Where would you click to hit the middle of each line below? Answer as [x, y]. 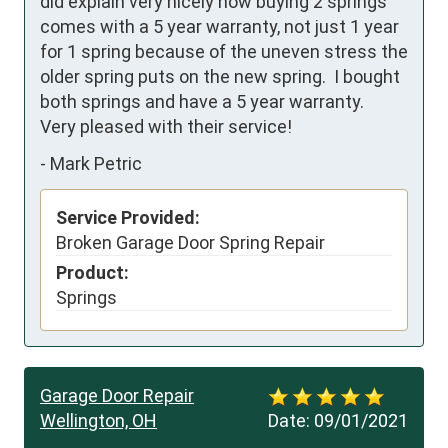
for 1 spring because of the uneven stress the [224, 51]
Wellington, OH [98, 420]
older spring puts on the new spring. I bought [220, 76]
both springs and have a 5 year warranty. [202, 101]
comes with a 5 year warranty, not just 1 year [219, 26]
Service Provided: [128, 217]
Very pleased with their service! [166, 126]
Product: [92, 272]
